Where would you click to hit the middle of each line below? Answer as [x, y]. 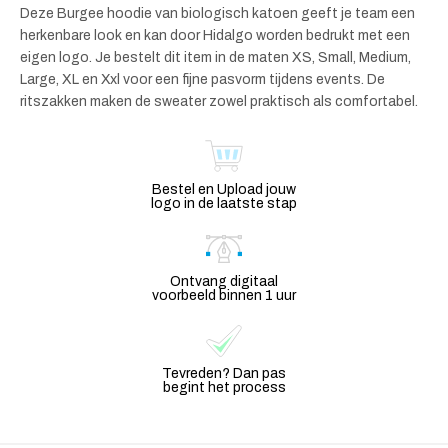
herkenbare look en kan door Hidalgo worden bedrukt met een [215, 35]
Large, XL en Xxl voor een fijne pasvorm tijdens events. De [202, 79]
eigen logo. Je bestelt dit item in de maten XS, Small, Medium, [215, 57]
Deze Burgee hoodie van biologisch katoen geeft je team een [217, 13]
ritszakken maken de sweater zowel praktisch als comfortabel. [219, 101]
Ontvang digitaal [224, 281]
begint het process [224, 387]
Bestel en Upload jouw [224, 189]
